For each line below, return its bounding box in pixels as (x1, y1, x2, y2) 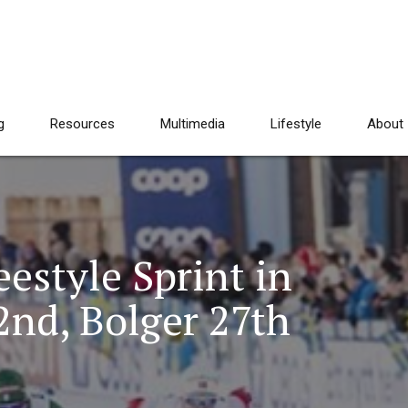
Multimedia (160, 116, 225, 132)
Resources (50, 116, 115, 132)
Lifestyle (270, 116, 321, 132)
